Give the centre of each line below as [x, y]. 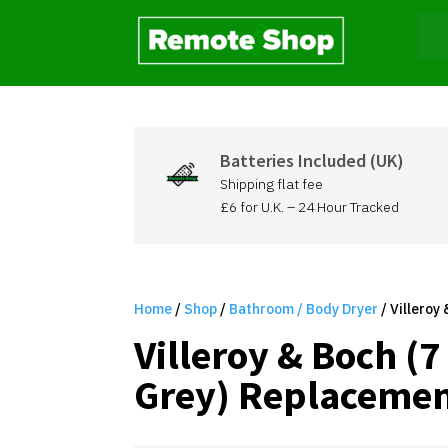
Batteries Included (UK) [311, 160]
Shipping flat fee [271, 184]
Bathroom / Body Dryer [304, 308]
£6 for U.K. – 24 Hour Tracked [309, 207]
